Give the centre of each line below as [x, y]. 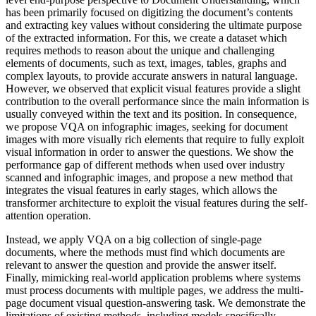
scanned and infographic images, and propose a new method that [149, 177]
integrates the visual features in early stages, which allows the [141, 190]
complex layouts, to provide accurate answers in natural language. [152, 75]
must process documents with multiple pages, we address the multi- [154, 290]
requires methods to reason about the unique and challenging [140, 50]
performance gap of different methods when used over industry [145, 164]
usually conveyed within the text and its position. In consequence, [151, 114]
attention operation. [48, 215]
